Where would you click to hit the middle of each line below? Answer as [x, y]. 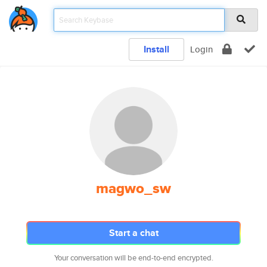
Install [156, 49]
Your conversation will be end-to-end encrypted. [133, 258]
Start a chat [133, 233]
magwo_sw [133, 188]
